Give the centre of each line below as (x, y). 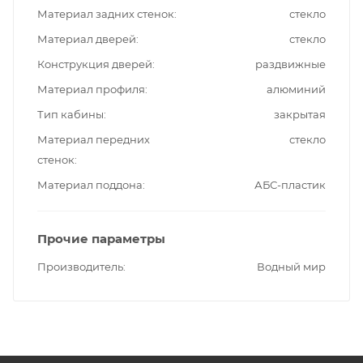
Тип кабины (70, 114)
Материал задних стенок (106, 13)
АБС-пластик (290, 184)
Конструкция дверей (95, 64)
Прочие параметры (101, 238)
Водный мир (291, 266)
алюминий (296, 89)
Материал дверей (87, 38)
